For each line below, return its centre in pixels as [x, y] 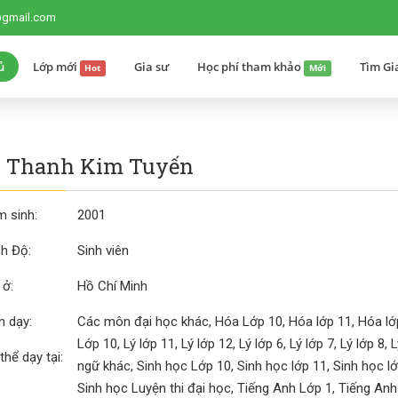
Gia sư [152, 67]
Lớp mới [56, 67]
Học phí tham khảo [251, 67]
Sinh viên [103, 251]
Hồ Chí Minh [112, 286]
